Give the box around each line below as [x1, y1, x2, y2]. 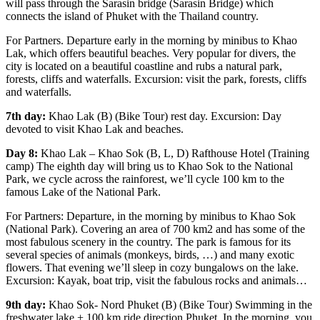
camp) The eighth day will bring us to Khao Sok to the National [6, 160, 293, 173]
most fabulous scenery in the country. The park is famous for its [6, 236, 291, 249]
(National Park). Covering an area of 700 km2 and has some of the [6, 223, 305, 236]
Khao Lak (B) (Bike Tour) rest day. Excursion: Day [46, 110, 281, 123]
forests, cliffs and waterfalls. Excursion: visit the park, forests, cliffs [6, 73, 306, 86]
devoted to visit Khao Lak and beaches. [6, 123, 184, 136]
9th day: [6, 299, 46, 311]
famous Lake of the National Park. [6, 186, 161, 199]
